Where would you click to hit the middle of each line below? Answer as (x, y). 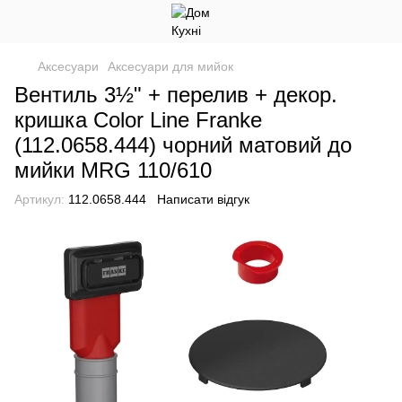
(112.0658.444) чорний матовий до (183, 145)
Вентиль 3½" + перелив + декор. (176, 95)
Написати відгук (203, 199)
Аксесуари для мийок (170, 66)
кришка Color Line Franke (138, 120)
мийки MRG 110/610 (113, 170)
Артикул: (39, 199)
